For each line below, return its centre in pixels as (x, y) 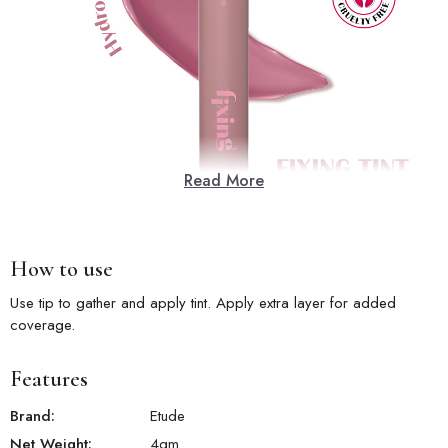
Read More (224, 180)
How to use (61, 268)
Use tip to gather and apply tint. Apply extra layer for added (203, 302)
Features (49, 378)
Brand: (32, 415)
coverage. (42, 324)
